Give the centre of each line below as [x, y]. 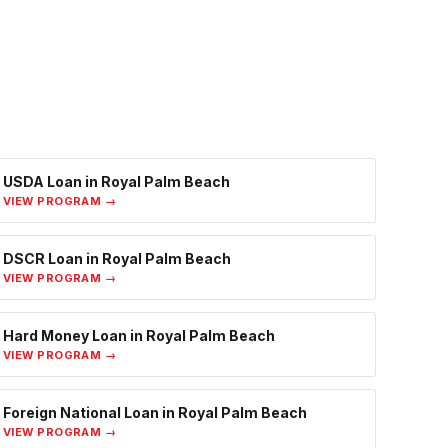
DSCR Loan [43, 259]
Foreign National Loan [81, 413]
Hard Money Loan [65, 336]
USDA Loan [42, 182]
